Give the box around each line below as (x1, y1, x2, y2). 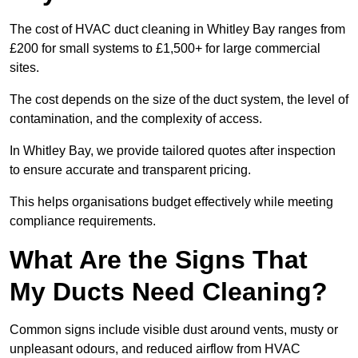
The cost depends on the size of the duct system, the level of (10, 93, 348, 107)
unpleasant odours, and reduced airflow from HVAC (10, 342, 300, 356)
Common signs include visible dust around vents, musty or (10, 323, 338, 337)
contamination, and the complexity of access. (10, 112, 262, 126)
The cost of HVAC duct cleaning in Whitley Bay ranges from (10, 22, 345, 37)
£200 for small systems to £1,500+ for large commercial (10, 42, 320, 56)
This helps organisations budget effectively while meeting (10, 195, 333, 209)
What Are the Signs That (10, 245, 308, 275)
